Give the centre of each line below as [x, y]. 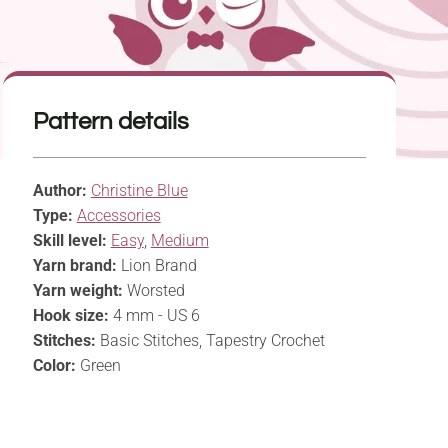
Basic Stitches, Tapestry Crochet [210, 341]
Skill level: [69, 241]
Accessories [118, 216]
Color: [54, 366]
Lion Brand [156, 266]
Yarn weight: [77, 291]
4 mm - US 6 [154, 316]
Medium [179, 241]
